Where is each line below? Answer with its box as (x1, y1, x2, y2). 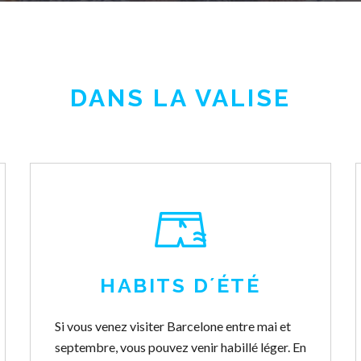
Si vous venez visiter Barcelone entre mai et (54, 318, 291, 334)
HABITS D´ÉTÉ (100, 273, 261, 297)
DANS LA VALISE (70, 84, 291, 112)
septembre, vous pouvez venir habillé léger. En (54, 339, 306, 355)
